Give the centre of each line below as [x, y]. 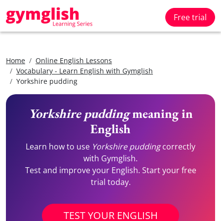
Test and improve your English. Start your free [110, 170]
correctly [178, 147]
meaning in [161, 113]
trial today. [110, 182]
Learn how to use [59, 147]
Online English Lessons [74, 60]
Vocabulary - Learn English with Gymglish [85, 71]
